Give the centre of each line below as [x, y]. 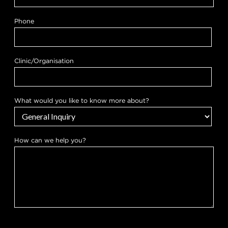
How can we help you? [50, 140]
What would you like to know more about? [81, 100]
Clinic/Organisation [44, 61]
